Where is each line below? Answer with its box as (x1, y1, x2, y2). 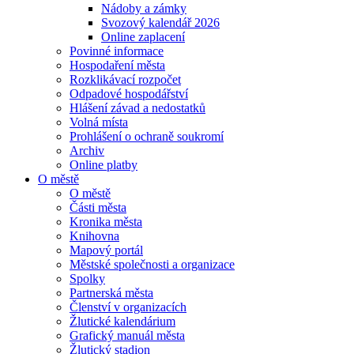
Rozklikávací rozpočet (70, 73, 181, 86)
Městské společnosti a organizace (70, 258, 235, 271)
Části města (70, 201, 126, 214)
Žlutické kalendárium (70, 314, 175, 328)
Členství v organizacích (70, 300, 186, 314)
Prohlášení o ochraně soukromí (70, 130, 224, 143)
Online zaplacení (101, 30, 185, 43)
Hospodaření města (70, 58, 165, 72)
